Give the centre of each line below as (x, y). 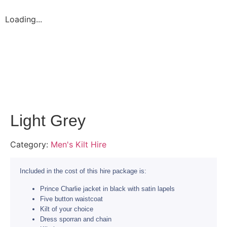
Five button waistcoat (71, 199)
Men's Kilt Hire (79, 144)
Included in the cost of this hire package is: (83, 171)
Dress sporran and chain (76, 219)
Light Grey (48, 121)
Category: (30, 144)
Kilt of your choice (67, 209)
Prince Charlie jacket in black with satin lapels (107, 188)
